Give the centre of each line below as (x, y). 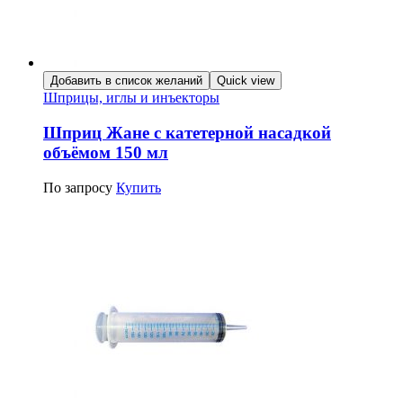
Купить (139, 187)
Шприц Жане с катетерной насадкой (187, 133)
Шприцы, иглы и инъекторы (131, 98)
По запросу (78, 187)
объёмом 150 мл (106, 153)
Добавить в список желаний (126, 81)
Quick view (246, 81)
